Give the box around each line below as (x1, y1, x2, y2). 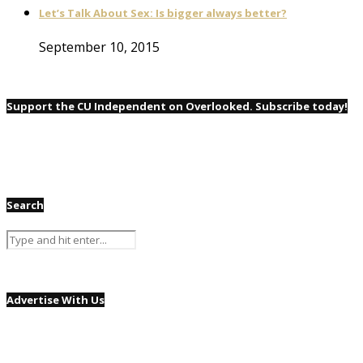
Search (6, 197, 44, 212)
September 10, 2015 (39, 38, 160, 57)
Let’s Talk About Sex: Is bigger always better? (39, 6, 287, 21)
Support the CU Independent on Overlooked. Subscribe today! (6, 99, 348, 114)
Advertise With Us (6, 292, 105, 307)
